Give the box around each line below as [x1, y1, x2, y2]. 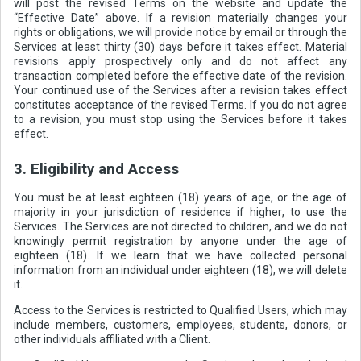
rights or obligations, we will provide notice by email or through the [14, 25, 347, 39]
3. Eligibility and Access [14, 160, 180, 178]
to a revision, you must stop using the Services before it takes [14, 112, 347, 126]
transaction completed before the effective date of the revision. [14, 68, 347, 82]
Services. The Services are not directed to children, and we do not [14, 219, 347, 233]
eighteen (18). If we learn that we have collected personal [14, 248, 347, 262]
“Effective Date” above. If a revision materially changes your [14, 10, 347, 24]
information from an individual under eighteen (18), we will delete [14, 263, 347, 276]
